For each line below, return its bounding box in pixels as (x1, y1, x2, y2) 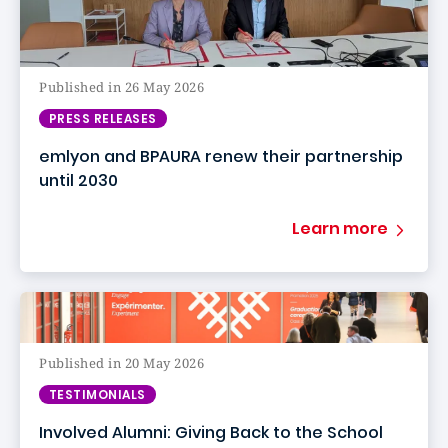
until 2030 (39, 169, 118, 192)
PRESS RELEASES (49, 110, 157, 127)
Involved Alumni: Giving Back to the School (39, 421, 383, 444)
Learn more (292, 217, 388, 240)
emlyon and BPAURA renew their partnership (39, 145, 403, 168)
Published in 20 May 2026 (39, 354, 205, 372)
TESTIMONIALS (49, 386, 146, 403)
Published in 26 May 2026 (39, 78, 205, 96)
